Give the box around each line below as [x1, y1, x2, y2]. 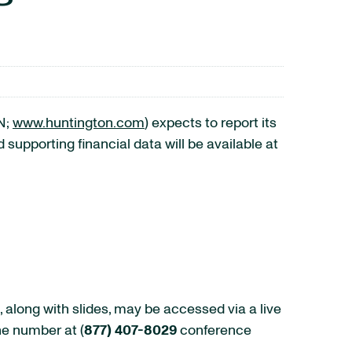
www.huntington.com [13, 116, 145, 130]
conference [180, 324, 251, 338]
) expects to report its [145, 116, 277, 130]
